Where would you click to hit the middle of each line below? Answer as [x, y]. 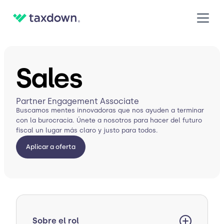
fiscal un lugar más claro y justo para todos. [87, 130]
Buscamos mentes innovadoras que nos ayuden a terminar [110, 110]
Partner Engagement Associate [77, 101]
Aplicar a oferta [51, 146]
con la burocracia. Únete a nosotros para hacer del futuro [109, 120]
